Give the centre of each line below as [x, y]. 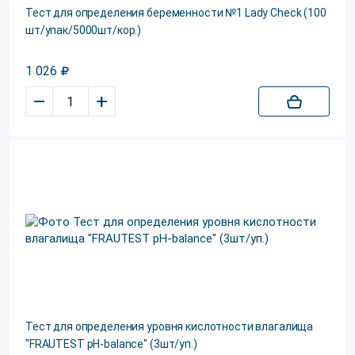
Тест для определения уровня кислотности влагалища [170, 326]
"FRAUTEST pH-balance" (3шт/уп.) [111, 344]
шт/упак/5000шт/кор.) [84, 30]
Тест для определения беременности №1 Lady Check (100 [176, 13]
